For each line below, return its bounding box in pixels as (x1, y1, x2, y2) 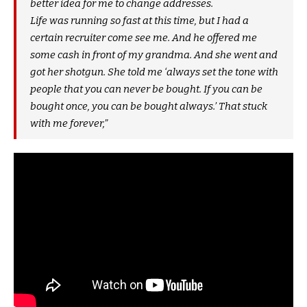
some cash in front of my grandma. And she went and (30, 49, 278, 62)
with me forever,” (30, 117, 108, 130)
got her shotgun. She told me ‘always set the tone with (30, 66, 278, 79)
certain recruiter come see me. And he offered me (30, 32, 257, 45)
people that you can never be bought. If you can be (30, 83, 262, 96)
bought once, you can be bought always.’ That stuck (30, 100, 267, 113)
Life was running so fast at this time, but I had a (30, 14, 249, 27)
